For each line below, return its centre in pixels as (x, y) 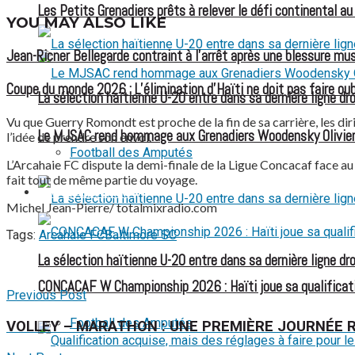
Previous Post (46, 296)
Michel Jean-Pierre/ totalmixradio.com (112, 208)
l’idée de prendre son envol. (79, 137)
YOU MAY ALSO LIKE (86, 22)
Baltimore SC (141, 235)
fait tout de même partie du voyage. (102, 180)
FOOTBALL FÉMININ (87, 192)
